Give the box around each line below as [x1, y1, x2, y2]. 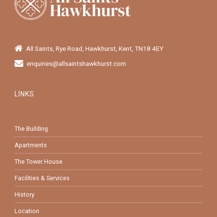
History [15, 191, 34, 199]
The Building [15, 124, 48, 132]
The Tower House [15, 158, 62, 166]
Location [15, 207, 39, 215]
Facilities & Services [15, 174, 70, 182]
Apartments [15, 141, 47, 149]
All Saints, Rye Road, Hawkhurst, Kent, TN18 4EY [26, 44, 163, 52]
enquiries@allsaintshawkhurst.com [26, 59, 126, 67]
